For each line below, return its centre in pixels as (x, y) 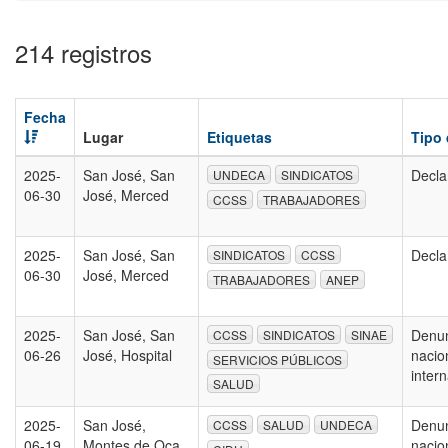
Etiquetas (239, 137)
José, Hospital (127, 355)
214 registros (83, 52)
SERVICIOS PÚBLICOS (277, 359)
